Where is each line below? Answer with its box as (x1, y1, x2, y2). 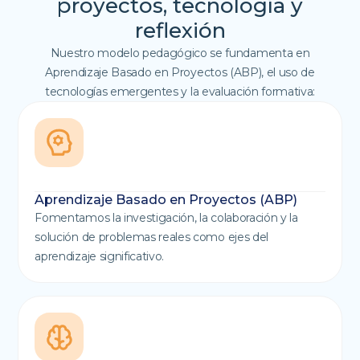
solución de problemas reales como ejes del (35, 230, 268, 245)
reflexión (134, 18, 226, 44)
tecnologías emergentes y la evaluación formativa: (44, 84, 316, 100)
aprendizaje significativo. (35, 249, 165, 264)
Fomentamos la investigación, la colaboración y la (35, 211, 298, 226)
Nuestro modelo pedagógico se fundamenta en (50, 46, 310, 61)
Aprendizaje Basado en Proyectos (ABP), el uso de (45, 65, 315, 80)
